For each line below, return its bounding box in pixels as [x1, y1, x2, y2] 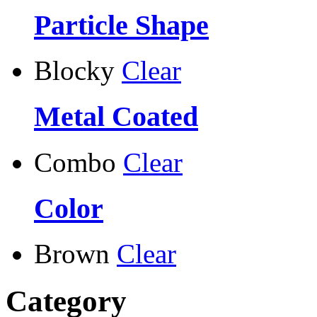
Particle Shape [34, 8, 209, 41]
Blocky [34, 55, 115, 86]
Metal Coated [34, 100, 198, 133]
